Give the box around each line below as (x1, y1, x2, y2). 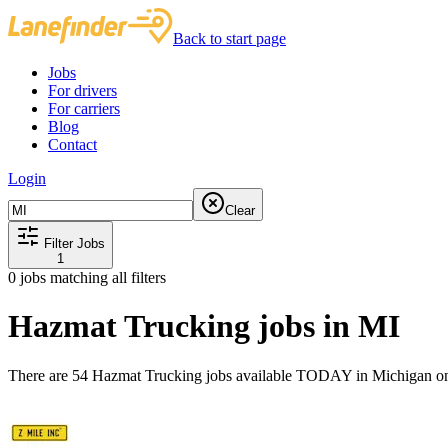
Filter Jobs (40, 236, 105, 251)
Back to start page (173, 30, 286, 47)
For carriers (48, 100, 120, 117)
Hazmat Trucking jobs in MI (8, 308, 400, 345)
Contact (48, 136, 97, 153)
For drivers (48, 82, 117, 99)
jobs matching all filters (16, 269, 166, 286)
